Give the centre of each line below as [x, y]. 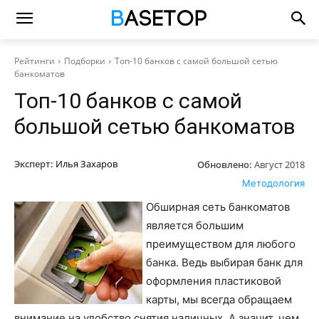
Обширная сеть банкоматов [218, 206]
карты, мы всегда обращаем [219, 299]
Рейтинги [35, 61]
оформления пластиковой [214, 281]
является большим [195, 225]
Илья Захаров [87, 164]
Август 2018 [279, 164]
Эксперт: [34, 164]
